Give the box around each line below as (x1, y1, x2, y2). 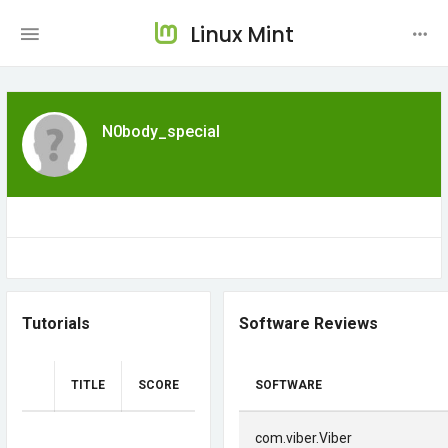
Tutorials (22, 314, 90, 333)
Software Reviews (239, 314, 378, 333)
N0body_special (102, 122, 220, 141)
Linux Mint (189, 20, 294, 49)
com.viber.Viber (255, 430, 352, 446)
